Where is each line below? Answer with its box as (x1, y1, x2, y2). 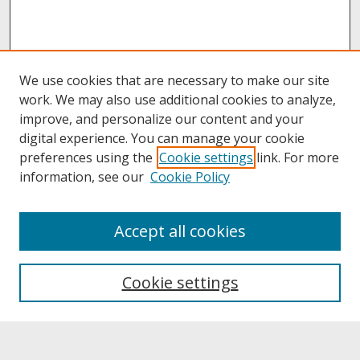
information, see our (19, 168, 144, 186)
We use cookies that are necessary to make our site (19, 72, 329, 89)
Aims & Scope (21, 247, 95, 264)
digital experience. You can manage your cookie (19, 129, 305, 147)
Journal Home (21, 204, 93, 220)
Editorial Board (21, 269, 99, 285)
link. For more (253, 149, 339, 166)
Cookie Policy (150, 168, 230, 186)
